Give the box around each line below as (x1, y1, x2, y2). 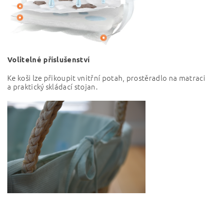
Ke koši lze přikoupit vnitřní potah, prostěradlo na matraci (7, 73, 205, 83)
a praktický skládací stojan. (7, 81, 98, 92)
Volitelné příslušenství (7, 54, 90, 65)
